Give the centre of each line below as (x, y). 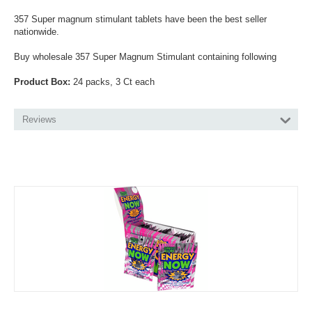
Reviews (39, 119)
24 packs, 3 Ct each (112, 82)
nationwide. (37, 32)
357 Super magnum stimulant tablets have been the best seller (140, 19)
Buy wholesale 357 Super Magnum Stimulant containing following (145, 57)
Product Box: (42, 82)
